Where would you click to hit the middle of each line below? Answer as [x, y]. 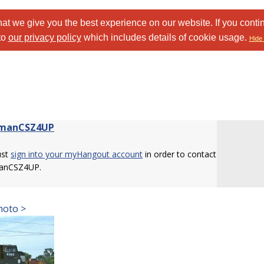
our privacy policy [44, 37]
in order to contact [179, 154]
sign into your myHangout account [77, 154]
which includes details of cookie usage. [165, 37]
